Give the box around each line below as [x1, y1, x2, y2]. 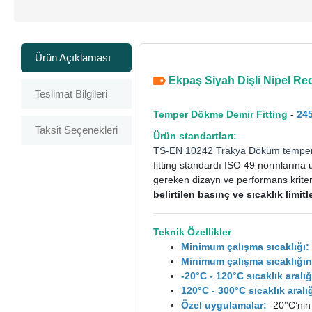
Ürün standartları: [153, 130, 237, 141]
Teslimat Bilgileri [35, 87, 108, 100]
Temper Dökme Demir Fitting [153, 108, 288, 120]
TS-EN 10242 [153, 144, 217, 156]
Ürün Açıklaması [35, 51, 111, 63]
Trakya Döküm [216, 144, 281, 156]
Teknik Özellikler [153, 226, 232, 237]
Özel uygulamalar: [181, 299, 267, 311]
